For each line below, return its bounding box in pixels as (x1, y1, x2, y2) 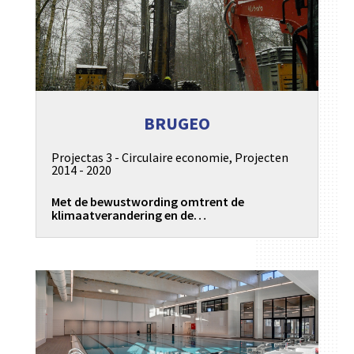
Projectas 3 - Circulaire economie (51, 149, 229, 165)
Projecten (234, 149, 288, 165)
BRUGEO (143, 112, 210, 135)
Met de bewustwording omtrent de (51, 193, 244, 209)
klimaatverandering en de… (51, 206, 206, 223)
